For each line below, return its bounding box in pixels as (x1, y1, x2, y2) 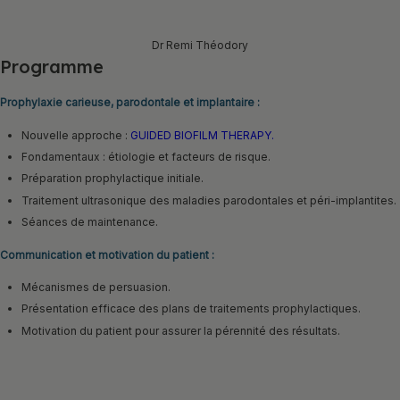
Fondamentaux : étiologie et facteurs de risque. (21, 150, 271, 164)
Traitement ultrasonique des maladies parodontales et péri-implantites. (21, 193, 396, 207)
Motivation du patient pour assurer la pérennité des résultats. (21, 323, 340, 337)
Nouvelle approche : (21, 129, 130, 143)
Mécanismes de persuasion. (21, 280, 171, 295)
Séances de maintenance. (21, 214, 158, 229)
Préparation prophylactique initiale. (21, 171, 204, 186)
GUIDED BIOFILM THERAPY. (130, 129, 274, 143)
